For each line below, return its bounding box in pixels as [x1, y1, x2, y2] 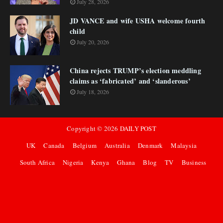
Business [181, 158, 207, 167]
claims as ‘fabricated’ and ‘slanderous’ [70, 76, 191, 86]
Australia [105, 141, 130, 150]
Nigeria [63, 158, 84, 167]
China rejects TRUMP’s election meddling [70, 65, 201, 76]
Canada [43, 141, 65, 150]
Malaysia [171, 141, 197, 150]
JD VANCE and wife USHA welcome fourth [70, 15, 206, 26]
